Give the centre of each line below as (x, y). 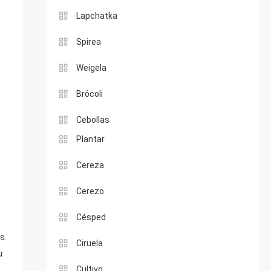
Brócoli (89, 94)
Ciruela (89, 243)
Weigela (91, 68)
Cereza (90, 165)
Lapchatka (96, 16)
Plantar (90, 139)
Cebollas (93, 120)
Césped (91, 217)
